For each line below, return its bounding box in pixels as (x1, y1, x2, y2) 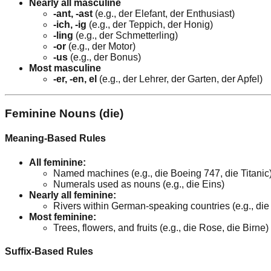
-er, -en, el (53, 74, 97, 85)
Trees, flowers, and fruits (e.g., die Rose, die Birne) (53, 222, 269, 233)
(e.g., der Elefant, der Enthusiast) (93, 8, 235, 19)
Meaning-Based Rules (5, 133, 106, 144)
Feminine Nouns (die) (5, 107, 123, 120)
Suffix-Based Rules (5, 246, 93, 256)
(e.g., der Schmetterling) (73, 30, 178, 41)
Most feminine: (29, 211, 96, 222)
